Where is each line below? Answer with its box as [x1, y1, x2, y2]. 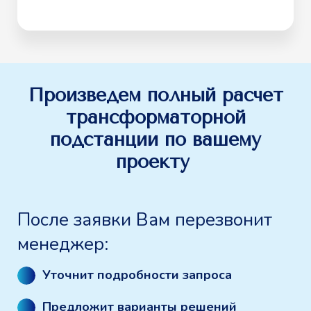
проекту [115, 150, 196, 173]
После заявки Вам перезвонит [17, 207, 272, 232]
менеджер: [17, 231, 108, 256]
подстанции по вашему [50, 128, 261, 151]
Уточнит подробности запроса [42, 267, 235, 284]
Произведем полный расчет [28, 83, 283, 106]
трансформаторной [65, 106, 246, 128]
